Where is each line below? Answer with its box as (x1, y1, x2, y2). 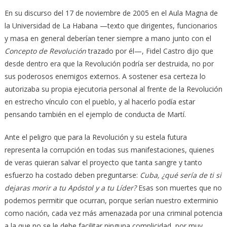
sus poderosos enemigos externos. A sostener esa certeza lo (4, 71, 206, 81)
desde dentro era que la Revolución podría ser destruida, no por (4, 58, 214, 68)
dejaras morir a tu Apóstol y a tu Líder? (4, 182, 138, 193)
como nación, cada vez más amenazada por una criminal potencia (4, 208, 222, 218)
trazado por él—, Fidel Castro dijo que (86, 46, 213, 56)
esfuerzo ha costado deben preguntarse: (4, 170, 140, 180)
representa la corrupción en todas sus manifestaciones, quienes (4, 144, 214, 155)
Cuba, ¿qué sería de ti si (139, 170, 221, 180)
